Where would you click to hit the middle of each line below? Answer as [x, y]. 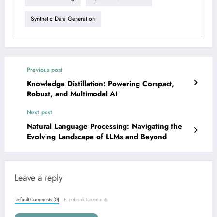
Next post [39, 112]
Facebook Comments [86, 199]
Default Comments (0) [37, 199]
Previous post [45, 70]
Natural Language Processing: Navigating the [104, 126]
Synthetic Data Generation [63, 19]
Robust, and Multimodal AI [72, 94]
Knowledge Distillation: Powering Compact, [101, 84]
